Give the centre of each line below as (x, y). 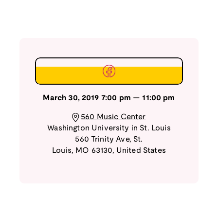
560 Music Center (113, 117)
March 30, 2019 (71, 98)
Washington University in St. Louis (109, 128)
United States (141, 151)
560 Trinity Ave (102, 140)
